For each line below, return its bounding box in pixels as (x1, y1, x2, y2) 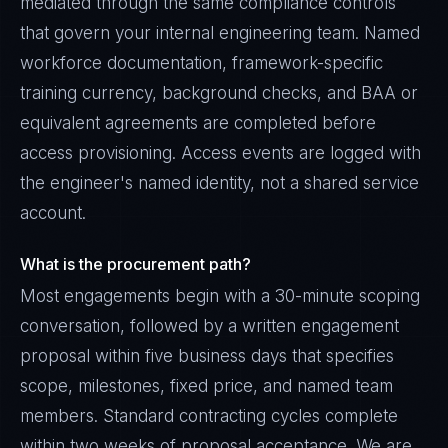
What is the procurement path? (20, 254, 251, 274)
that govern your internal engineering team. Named (20, 23, 420, 43)
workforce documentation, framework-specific (20, 53, 383, 73)
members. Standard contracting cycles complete (20, 406, 398, 426)
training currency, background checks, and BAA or (20, 83, 418, 103)
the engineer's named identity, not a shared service (20, 173, 419, 193)
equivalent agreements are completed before (20, 113, 376, 133)
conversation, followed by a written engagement (20, 316, 399, 336)
